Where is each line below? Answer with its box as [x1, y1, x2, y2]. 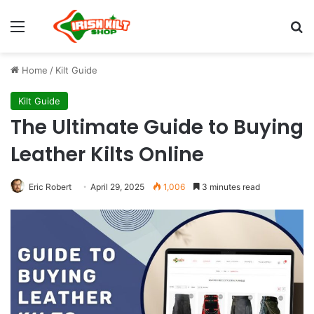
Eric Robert [29, 181, 71, 192]
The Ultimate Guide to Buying [11, 113, 303, 141]
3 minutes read [200, 181, 260, 192]
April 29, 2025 [90, 181, 144, 192]
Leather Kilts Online [11, 140, 204, 168]
